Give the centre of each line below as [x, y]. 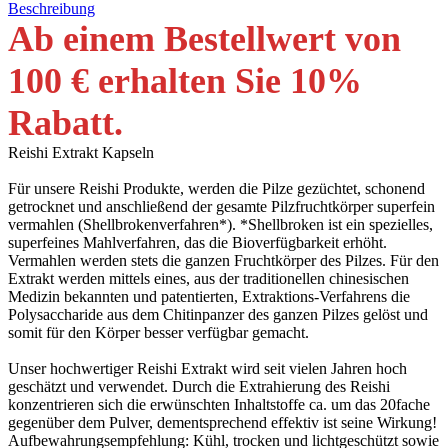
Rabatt [61, 123]
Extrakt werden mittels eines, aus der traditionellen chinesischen [208, 279]
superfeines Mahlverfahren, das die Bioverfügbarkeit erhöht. [197, 243]
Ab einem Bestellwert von [204, 39]
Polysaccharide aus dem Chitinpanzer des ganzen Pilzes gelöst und [218, 315]
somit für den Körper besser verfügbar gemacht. [158, 333]
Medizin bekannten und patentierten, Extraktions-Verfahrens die [209, 297]
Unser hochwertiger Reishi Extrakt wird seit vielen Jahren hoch [207, 369]
